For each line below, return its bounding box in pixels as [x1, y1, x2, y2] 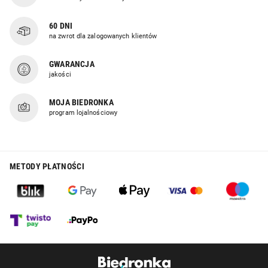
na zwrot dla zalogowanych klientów [49, 32, 157, 40]
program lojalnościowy [49, 108, 118, 117]
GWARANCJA [49, 59, 95, 69]
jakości [49, 70, 71, 78]
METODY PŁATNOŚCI [10, 161, 84, 171]
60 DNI [49, 20, 73, 31]
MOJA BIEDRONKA [49, 97, 114, 107]
